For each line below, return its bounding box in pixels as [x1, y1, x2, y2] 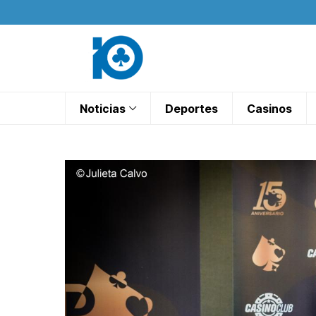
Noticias [80, 101, 126, 116]
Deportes [165, 101, 218, 116]
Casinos [247, 101, 292, 116]
